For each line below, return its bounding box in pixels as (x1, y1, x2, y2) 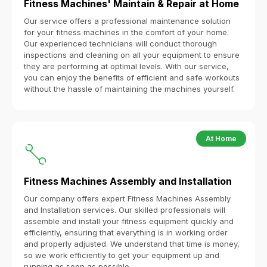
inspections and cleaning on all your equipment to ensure (24, 50, 240, 60)
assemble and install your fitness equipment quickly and (24, 216, 234, 226)
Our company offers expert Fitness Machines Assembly (24, 194, 231, 203)
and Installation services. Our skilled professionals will (24, 205, 225, 215)
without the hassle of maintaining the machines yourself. (24, 84, 235, 94)
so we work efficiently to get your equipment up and (24, 250, 219, 260)
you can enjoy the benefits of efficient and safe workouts (24, 73, 240, 82)
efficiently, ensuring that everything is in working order (24, 228, 228, 237)
